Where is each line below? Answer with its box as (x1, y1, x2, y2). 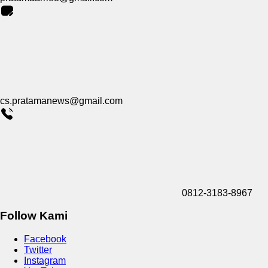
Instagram (24, 255, 66, 266)
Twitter (24, 245, 52, 255)
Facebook (24, 234, 66, 245)
